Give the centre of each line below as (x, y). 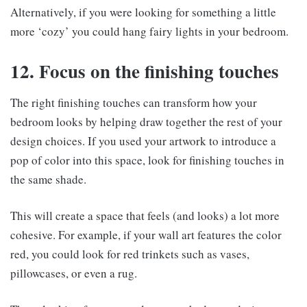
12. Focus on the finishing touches (145, 71)
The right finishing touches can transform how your (134, 102)
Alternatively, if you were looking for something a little (143, 12)
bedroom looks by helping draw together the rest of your (146, 121)
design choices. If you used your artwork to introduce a (143, 140)
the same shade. (48, 179)
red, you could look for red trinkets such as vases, (130, 254)
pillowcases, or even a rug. (74, 273)
